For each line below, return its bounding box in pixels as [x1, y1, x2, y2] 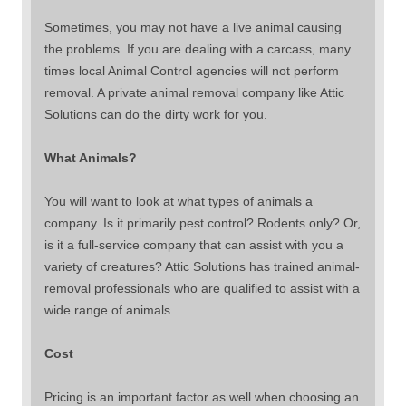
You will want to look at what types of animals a [44, 193, 313, 208]
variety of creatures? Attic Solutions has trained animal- [44, 258, 360, 274]
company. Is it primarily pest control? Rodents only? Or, [44, 215, 361, 230]
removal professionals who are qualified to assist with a [44, 280, 360, 295]
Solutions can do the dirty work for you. [44, 106, 267, 121]
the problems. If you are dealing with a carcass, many [44, 41, 351, 56]
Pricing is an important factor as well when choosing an [44, 389, 359, 404]
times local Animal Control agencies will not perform [44, 63, 339, 78]
